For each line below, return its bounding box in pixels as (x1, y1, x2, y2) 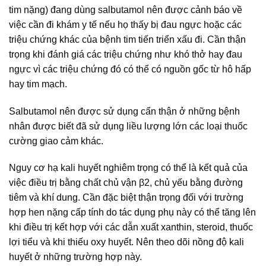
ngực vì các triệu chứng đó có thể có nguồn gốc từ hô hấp (9, 64, 251, 74)
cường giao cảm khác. (9, 135, 103, 146)
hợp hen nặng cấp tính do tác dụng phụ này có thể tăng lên (9, 207, 256, 218)
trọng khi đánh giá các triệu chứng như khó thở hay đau (9, 49, 242, 59)
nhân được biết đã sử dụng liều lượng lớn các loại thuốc (9, 121, 248, 131)
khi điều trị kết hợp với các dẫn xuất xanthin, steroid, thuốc (9, 222, 253, 233)
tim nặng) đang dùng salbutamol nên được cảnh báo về (9, 4, 242, 15)
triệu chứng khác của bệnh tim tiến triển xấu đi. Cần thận (9, 34, 246, 45)
